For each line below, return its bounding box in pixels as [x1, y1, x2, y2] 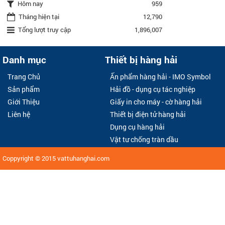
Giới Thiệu [8, 97, 40, 107]
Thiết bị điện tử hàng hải [110, 109, 186, 120]
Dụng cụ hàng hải [110, 122, 165, 132]
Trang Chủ [8, 72, 40, 82]
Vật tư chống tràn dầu [110, 135, 179, 145]
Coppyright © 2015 [3, 154, 57, 163]
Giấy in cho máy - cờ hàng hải [110, 97, 202, 107]
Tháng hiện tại [17, 12, 59, 22]
